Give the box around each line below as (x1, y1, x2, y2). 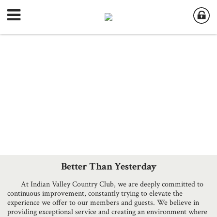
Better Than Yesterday (61, 160, 156, 173)
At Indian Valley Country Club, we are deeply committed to (7, 179, 203, 189)
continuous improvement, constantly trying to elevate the (7, 188, 183, 199)
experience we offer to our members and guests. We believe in (7, 198, 199, 208)
